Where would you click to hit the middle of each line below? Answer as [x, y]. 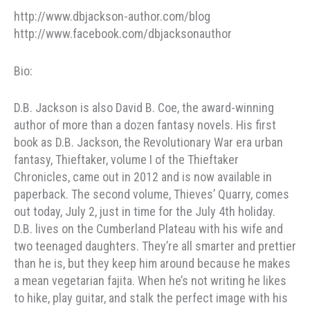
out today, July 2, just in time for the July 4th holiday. [145, 212]
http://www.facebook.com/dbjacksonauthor [123, 33]
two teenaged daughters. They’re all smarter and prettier [155, 246]
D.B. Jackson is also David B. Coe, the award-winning [144, 108]
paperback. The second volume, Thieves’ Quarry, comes [152, 194]
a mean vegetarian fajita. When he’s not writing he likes [150, 281]
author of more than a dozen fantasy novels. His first [145, 125]
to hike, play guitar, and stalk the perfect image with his [151, 298]
